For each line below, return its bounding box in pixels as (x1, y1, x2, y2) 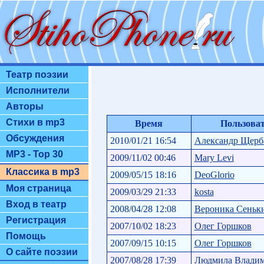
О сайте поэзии (6, 247, 78, 257)
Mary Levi (194, 152, 234, 163)
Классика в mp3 (6, 167, 80, 177)
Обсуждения (6, 133, 64, 143)
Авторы (6, 101, 44, 111)
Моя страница (6, 183, 71, 193)
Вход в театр (6, 199, 67, 209)
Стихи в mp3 (6, 117, 65, 127)
